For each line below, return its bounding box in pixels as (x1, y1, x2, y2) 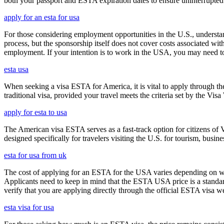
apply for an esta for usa (4, 13, 79, 22)
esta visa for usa (4, 203, 54, 212)
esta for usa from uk (4, 151, 66, 160)
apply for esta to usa (4, 108, 67, 117)
